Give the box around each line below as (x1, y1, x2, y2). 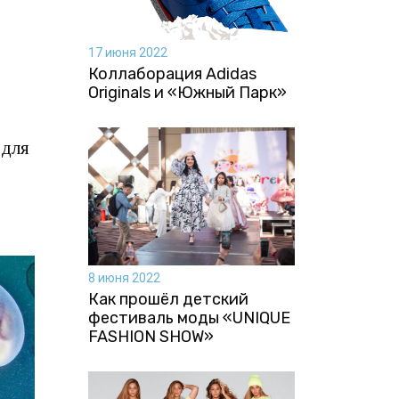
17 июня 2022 (87, 45, 167, 60)
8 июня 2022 (87, 270, 160, 285)
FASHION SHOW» (87, 326, 214, 346)
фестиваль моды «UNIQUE (87, 307, 290, 328)
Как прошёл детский (87, 289, 248, 309)
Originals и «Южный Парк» (87, 82, 287, 102)
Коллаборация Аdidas (87, 63, 256, 84)
